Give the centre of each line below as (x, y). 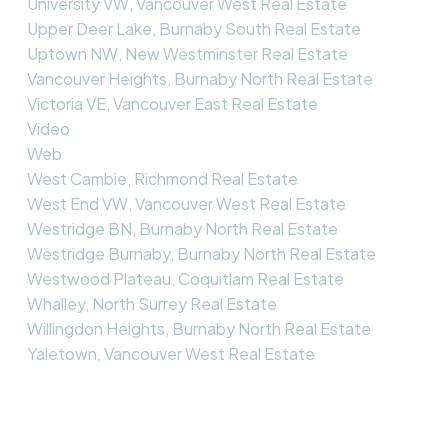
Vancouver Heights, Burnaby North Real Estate (199, 78)
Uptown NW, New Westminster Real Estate (187, 53)
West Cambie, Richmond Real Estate (162, 178)
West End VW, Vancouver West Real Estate (186, 203)
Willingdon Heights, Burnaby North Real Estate (198, 328)
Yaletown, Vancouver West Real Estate (170, 353)
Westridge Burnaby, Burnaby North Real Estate (201, 253)
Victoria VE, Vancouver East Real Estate (172, 103)
